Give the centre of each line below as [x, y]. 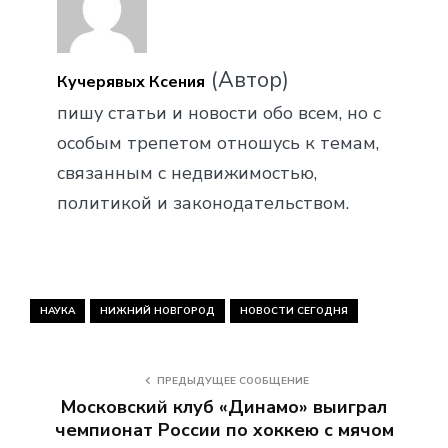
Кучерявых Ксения [131, 81]
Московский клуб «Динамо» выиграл [224, 406]
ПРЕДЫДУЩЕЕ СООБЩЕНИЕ [233, 380]
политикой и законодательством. [203, 202]
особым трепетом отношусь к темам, [218, 142]
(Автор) [247, 79]
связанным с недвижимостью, [187, 172]
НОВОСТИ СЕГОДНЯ [294, 310]
